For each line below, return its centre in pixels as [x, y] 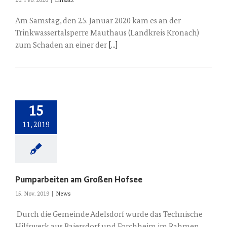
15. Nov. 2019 [32, 194]
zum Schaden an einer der [62, 46]
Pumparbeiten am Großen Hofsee [79, 180]
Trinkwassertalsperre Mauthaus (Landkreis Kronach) [107, 33]
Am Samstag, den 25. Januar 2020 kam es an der [98, 21]
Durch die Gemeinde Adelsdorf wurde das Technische [109, 215]
